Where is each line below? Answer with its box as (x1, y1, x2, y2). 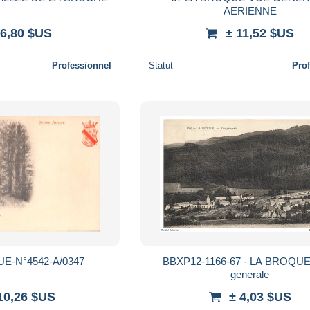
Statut (149, 60, 174, 71)
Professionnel (52, 60, 112, 71)
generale (230, 268, 270, 280)
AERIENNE (223, 4, 277, 17)
